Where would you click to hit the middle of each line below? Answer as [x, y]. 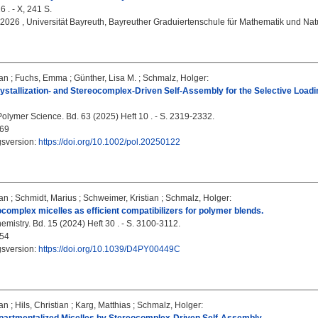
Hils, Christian [42, 305]
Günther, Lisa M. [105, 78]
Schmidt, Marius [46, 198]
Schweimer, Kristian [121, 198]
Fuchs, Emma [41, 78]
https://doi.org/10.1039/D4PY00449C [109, 249]
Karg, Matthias [103, 305]
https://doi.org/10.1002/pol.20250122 [109, 142]
